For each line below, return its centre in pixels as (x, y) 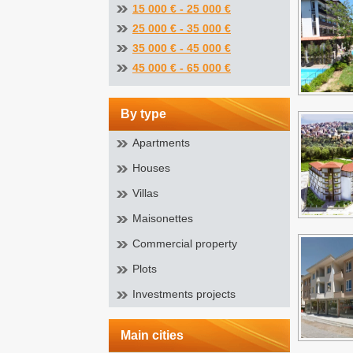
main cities (157, 335)
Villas (145, 193)
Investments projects (184, 294)
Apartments (161, 143)
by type (148, 114)
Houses (151, 168)
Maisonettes (163, 218)
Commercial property (185, 243)
